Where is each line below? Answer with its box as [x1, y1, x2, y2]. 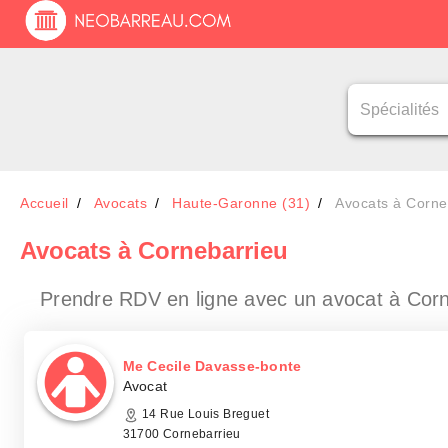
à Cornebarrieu [118, 237, 288, 264]
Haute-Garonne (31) [172, 195, 310, 211]
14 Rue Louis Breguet [138, 407, 270, 421]
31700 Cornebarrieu [122, 427, 241, 441]
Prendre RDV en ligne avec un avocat [40, 288, 389, 310]
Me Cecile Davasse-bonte [122, 358, 302, 374]
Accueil [20, 195, 69, 211]
